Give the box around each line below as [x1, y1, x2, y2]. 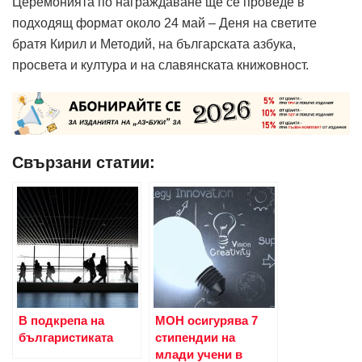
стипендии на [155, 330, 235, 344]
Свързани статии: [12, 153, 155, 171]
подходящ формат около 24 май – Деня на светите [12, 16, 317, 31]
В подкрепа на [19, 313, 104, 327]
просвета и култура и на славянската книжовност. [12, 58, 309, 73]
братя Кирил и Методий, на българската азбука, [12, 37, 296, 52]
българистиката [19, 330, 113, 344]
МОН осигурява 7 [155, 313, 258, 327]
